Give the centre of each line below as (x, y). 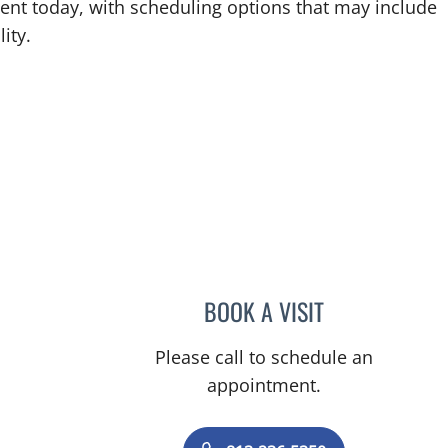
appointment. (264, 385)
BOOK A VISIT (264, 311)
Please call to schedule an (264, 357)
